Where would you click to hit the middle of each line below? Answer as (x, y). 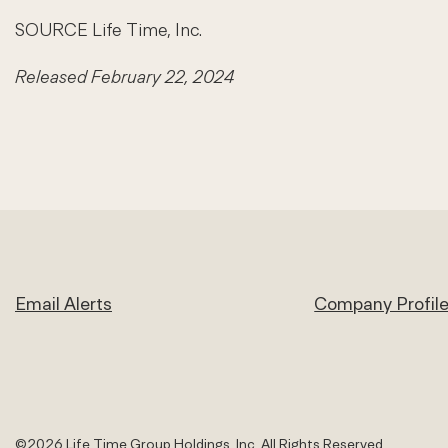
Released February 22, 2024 (124, 77)
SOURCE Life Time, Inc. (108, 30)
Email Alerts (63, 304)
